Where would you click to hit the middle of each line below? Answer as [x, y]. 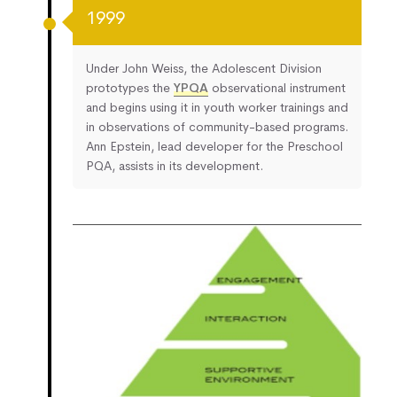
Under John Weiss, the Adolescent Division [204, 68]
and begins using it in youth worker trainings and [217, 107]
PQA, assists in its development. [175, 165]
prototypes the [130, 87]
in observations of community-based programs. [217, 126]
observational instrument [277, 87]
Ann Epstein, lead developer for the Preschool [214, 146]
